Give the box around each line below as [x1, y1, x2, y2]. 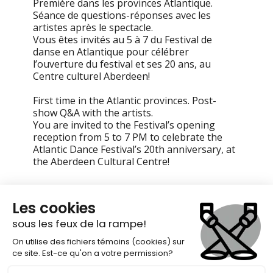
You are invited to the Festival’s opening [33, 118, 215, 132]
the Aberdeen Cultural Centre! [33, 155, 169, 169]
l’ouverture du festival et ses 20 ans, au [33, 57, 211, 71]
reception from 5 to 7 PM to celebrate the [33, 130, 222, 144]
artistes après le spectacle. [33, 21, 153, 35]
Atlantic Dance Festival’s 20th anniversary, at [33, 143, 235, 157]
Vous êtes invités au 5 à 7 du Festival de [33, 33, 212, 47]
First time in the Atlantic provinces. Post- [33, 94, 216, 108]
